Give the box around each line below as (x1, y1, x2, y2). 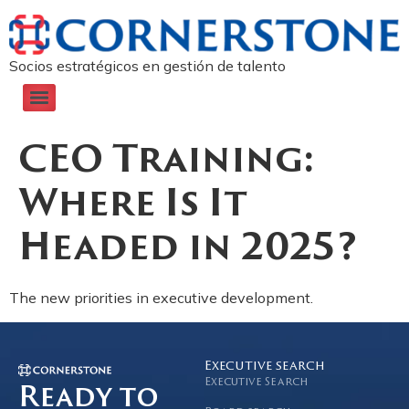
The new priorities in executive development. (9, 288, 313, 308)
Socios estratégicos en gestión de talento (9, 57, 286, 76)
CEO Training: (18, 144, 315, 182)
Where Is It (18, 188, 247, 225)
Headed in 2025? (18, 232, 357, 269)
